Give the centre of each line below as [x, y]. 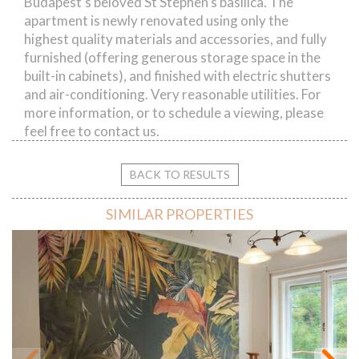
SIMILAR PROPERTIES [179, 214]
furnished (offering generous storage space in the [172, 57]
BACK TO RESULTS [179, 174]
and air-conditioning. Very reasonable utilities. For [173, 94]
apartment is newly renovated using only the [156, 20]
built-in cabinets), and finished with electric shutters [177, 75]
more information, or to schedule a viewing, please [174, 112]
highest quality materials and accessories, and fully [175, 38]
